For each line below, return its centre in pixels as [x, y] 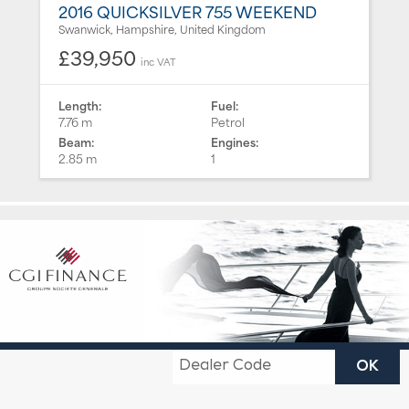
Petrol [228, 121]
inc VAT [158, 62]
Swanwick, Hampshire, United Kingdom [162, 29]
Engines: [235, 142]
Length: [80, 105]
